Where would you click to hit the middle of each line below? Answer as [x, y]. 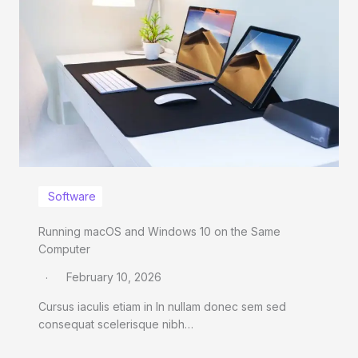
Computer [64, 249]
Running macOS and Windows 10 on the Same [159, 231]
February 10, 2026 [114, 276]
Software [72, 196]
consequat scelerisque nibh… [116, 324]
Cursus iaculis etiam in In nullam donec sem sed [162, 306]
